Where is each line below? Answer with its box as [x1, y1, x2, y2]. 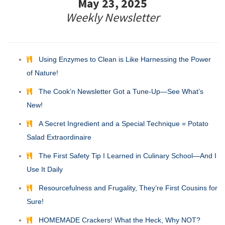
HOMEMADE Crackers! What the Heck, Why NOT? [39, 216, 201, 224]
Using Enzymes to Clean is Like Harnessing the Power [39, 55, 211, 63]
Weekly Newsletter [66, 9, 159, 25]
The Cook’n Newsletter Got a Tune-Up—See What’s [39, 87, 204, 95]
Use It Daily [27, 165, 63, 173]
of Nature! [27, 69, 59, 77]
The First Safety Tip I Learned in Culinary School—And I [39, 152, 217, 160]
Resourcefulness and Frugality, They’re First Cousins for [39, 184, 218, 192]
